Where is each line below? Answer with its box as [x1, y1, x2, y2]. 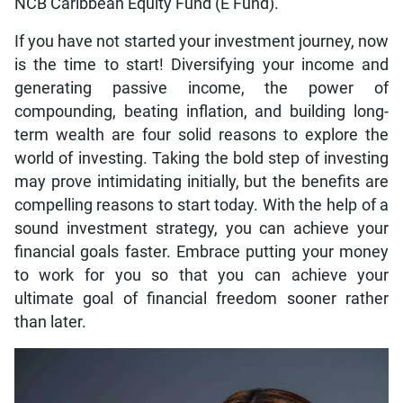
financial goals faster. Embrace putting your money [13, 242, 390, 261]
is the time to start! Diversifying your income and [13, 55, 390, 74]
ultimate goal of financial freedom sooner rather [13, 289, 390, 308]
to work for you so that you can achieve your [13, 265, 390, 284]
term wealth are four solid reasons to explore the [13, 125, 390, 144]
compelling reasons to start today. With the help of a [13, 195, 390, 214]
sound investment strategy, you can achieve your [13, 219, 390, 237]
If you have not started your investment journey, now [13, 31, 390, 50]
